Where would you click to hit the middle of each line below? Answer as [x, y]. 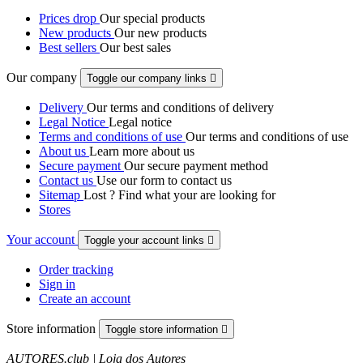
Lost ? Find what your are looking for [179, 195]
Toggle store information [163, 330]
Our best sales [135, 48]
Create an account [85, 299]
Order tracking [76, 270]
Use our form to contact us [164, 181]
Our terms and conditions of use [267, 137]
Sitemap [61, 195]
